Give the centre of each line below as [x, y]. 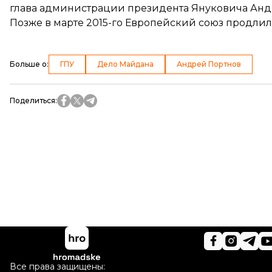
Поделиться [32, 100]
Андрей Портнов [209, 64]
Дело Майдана [125, 64]
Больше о [28, 64]
